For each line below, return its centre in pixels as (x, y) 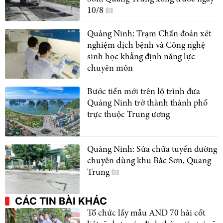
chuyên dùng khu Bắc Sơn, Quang (149, 161)
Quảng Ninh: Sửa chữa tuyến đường (152, 150)
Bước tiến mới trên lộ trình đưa (144, 92)
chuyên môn (110, 68)
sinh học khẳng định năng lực (141, 57)
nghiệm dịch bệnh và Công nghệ (146, 46)
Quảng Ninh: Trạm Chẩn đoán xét (149, 34)
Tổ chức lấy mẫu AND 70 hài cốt (146, 213)
